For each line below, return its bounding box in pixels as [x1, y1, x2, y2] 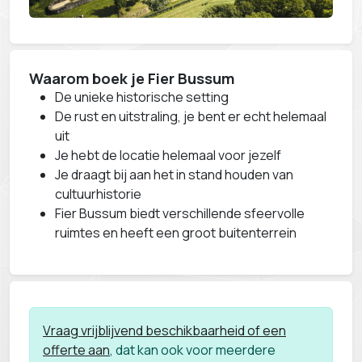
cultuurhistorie [55, 185, 141, 204]
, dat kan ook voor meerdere [110, 341, 276, 360]
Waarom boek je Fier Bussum [29, 68, 234, 90]
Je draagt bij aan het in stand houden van [55, 166, 293, 184]
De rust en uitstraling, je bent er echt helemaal [55, 107, 326, 126]
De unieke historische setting [55, 88, 229, 107]
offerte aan [43, 341, 110, 360]
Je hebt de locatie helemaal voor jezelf [55, 146, 281, 165]
